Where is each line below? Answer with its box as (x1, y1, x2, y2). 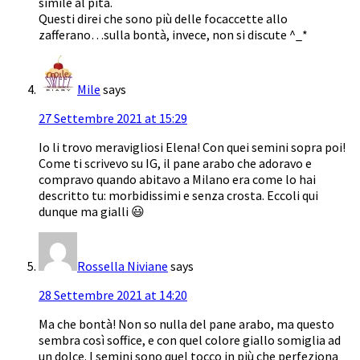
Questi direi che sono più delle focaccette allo (39, 10, 288, 27)
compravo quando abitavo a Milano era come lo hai (39, 170, 316, 187)
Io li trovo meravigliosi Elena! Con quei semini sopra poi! (39, 138, 346, 155)
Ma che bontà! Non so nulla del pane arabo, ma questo (39, 315, 334, 332)
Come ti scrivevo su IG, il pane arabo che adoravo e (39, 154, 312, 171)
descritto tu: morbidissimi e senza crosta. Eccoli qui (39, 186, 318, 203)
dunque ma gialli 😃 (39, 202, 145, 219)
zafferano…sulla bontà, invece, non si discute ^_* (39, 26, 308, 43)
